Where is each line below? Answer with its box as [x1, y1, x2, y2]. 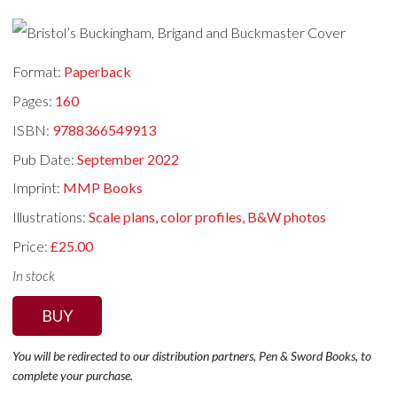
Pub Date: [12, 150, 78, 167]
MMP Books [63, 179, 144, 197]
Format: [12, 63, 65, 81]
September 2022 [77, 150, 180, 167]
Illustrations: [12, 208, 90, 226]
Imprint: [12, 179, 64, 197]
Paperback [64, 63, 132, 81]
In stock [12, 267, 56, 284]
